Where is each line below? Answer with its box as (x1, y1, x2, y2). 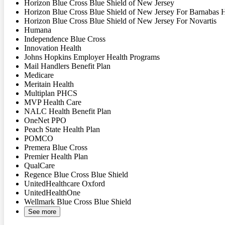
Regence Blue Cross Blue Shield (24, 170, 128, 179)
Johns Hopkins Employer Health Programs (24, 52, 160, 61)
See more (28, 207, 56, 215)
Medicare (24, 70, 54, 79)
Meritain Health (24, 79, 74, 88)
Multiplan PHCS (24, 88, 77, 97)
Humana (24, 25, 51, 34)
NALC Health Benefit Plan (24, 106, 111, 116)
